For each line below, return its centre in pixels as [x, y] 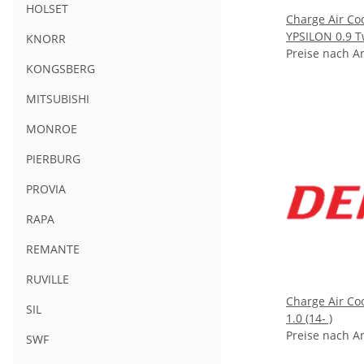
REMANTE [53, 249]
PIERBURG [53, 159]
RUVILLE [48, 279]
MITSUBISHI [58, 99]
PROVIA [46, 189]
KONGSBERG [61, 69]
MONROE [52, 129]
